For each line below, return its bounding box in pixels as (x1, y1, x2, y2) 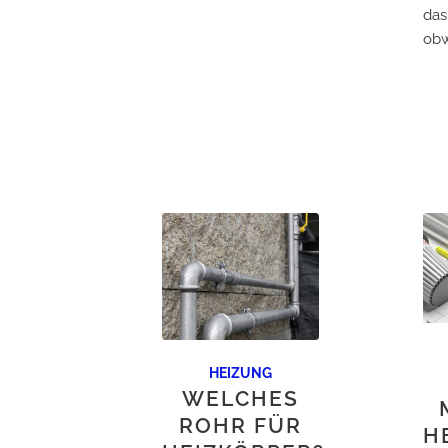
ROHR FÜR (178, 412, 302, 438)
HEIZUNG (208, 364, 272, 381)
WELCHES (181, 385, 299, 411)
